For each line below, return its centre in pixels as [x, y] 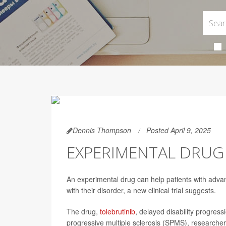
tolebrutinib [118, 211]
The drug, [83, 211]
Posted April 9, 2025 [179, 130]
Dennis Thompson [102, 130]
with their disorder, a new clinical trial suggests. [141, 190]
